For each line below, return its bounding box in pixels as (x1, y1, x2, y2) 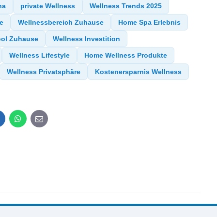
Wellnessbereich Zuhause (18, 18, 104, 26)
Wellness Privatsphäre (7, 67, 81, 76)
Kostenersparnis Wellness (95, 67, 182, 76)
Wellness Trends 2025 (90, 1, 162, 10)
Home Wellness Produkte (84, 51, 168, 59)
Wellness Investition (53, 34, 121, 43)
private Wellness (20, 1, 76, 10)
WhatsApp (17, 117, 53, 126)
